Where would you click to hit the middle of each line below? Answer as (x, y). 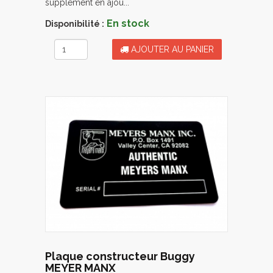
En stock (128, 23)
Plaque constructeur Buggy (120, 256)
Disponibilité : (75, 23)
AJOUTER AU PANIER (171, 49)
